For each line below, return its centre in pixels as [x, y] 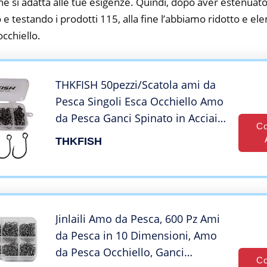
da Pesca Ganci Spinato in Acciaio [140, 118]
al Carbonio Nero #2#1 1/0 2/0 [132, 134]
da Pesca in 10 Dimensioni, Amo [136, 235]
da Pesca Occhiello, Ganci [120, 252]
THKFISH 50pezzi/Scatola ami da [136, 84]
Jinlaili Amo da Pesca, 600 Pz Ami [138, 218]
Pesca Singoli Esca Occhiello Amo [139, 101]
